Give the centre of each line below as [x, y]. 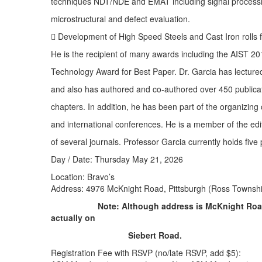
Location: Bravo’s [83, 176]
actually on [73, 217]
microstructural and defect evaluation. [120, 18]
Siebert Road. [155, 235]
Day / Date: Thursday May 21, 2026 [117, 159]
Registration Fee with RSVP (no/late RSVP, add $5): [146, 252]
